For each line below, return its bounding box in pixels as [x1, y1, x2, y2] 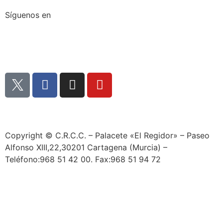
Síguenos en [5, 9, 51, 20]
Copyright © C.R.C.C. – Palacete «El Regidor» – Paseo [5, 130, 210, 140]
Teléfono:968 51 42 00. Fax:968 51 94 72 [5, 154, 161, 164]
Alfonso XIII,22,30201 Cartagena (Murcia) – [5, 142, 167, 152]
